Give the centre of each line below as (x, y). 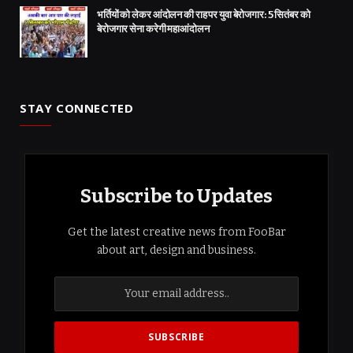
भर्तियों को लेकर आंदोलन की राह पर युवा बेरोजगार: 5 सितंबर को (204, 15)
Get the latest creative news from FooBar (176, 232)
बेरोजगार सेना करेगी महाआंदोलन (153, 29)
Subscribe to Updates (176, 196)
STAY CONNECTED (77, 108)
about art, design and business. (176, 250)
